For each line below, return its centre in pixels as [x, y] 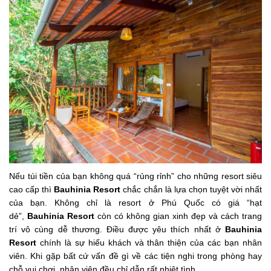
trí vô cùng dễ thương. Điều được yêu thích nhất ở [117, 230]
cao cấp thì [32, 190]
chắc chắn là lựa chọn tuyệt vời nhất [191, 190]
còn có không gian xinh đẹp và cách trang [178, 216]
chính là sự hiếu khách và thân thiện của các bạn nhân [149, 243]
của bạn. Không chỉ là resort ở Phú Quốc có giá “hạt [135, 203]
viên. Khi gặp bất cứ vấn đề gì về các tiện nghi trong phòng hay [135, 256]
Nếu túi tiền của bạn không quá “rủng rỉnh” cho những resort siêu [135, 176]
